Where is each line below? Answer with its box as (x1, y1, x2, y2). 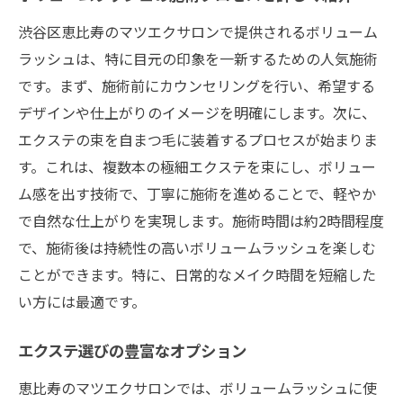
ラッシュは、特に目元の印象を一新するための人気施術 (18, 47, 378, 69)
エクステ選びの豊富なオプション (18, 345, 246, 361)
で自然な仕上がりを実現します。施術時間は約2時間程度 (18, 209, 384, 231)
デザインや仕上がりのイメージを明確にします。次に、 (18, 101, 376, 123)
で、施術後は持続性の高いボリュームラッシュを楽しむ (18, 236, 376, 258)
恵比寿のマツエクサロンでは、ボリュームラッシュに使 (18, 376, 377, 399)
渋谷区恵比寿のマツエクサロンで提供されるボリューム (18, 20, 378, 42)
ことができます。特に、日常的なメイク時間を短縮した (18, 263, 376, 285)
